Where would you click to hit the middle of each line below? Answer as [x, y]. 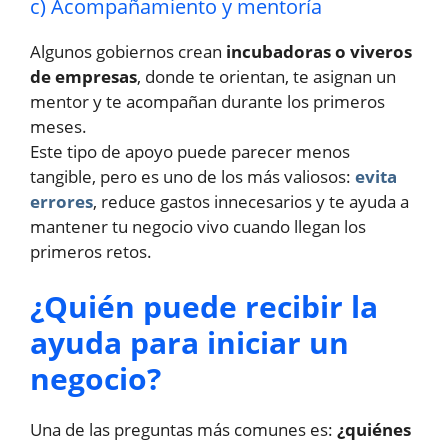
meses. [58, 126]
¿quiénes [374, 430]
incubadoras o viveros [319, 51]
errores [61, 201]
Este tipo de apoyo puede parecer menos [190, 151]
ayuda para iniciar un [189, 343]
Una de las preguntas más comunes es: [183, 430]
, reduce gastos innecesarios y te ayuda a [251, 201]
